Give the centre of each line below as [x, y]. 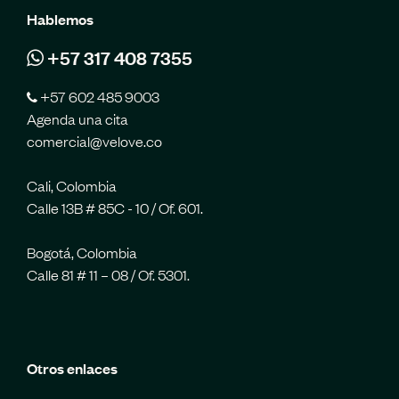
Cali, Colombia [72, 185]
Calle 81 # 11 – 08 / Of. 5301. [108, 274]
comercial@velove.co [94, 140]
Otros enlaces [72, 367]
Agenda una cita [77, 118]
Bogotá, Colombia [82, 252]
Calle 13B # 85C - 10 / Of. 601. [115, 207]
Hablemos [60, 18]
